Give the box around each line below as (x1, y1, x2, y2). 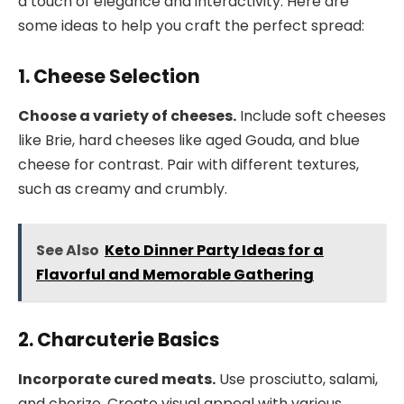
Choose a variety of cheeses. (18, 106, 236, 127)
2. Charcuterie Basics (18, 326, 219, 353)
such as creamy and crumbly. (18, 179, 227, 200)
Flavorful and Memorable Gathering (35, 263, 314, 285)
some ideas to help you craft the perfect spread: (18, 15, 364, 37)
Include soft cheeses (236, 106, 386, 127)
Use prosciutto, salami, (216, 368, 378, 390)
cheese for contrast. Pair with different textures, (18, 154, 359, 176)
